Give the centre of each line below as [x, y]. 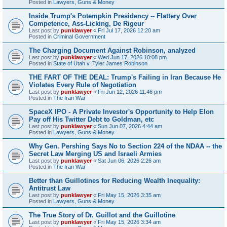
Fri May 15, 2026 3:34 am [129, 222]
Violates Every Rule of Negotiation [83, 85]
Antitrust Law [50, 188]
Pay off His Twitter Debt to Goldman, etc [91, 119]
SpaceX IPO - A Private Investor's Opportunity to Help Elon [121, 111]
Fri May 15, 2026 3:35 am [129, 195]
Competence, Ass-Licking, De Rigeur [86, 23]
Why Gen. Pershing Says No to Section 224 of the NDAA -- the [125, 146]
